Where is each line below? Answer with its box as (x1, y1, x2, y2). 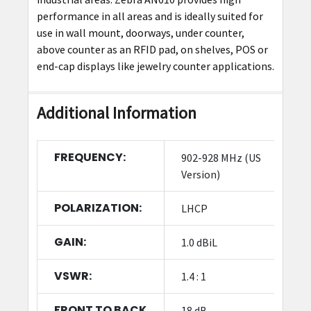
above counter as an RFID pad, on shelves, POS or (36, 42, 268, 56)
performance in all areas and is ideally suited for (36, 8, 263, 23)
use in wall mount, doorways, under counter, (36, 25, 244, 40)
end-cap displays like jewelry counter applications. (36, 58, 274, 73)
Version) (180, 167, 220, 181)
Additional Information (36, 101, 196, 124)
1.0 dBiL (180, 235, 217, 249)
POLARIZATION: (53, 199, 142, 216)
